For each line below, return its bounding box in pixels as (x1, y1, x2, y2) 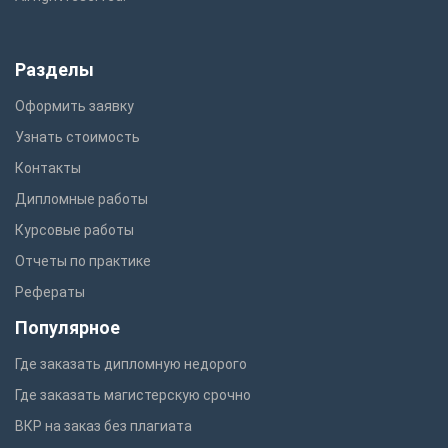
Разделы (15, 58, 94, 80)
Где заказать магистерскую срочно (15, 386, 251, 403)
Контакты (15, 159, 81, 176)
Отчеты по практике (15, 252, 151, 269)
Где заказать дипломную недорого (15, 355, 247, 372)
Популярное (15, 316, 120, 338)
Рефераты (15, 283, 85, 300)
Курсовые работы (15, 221, 134, 238)
